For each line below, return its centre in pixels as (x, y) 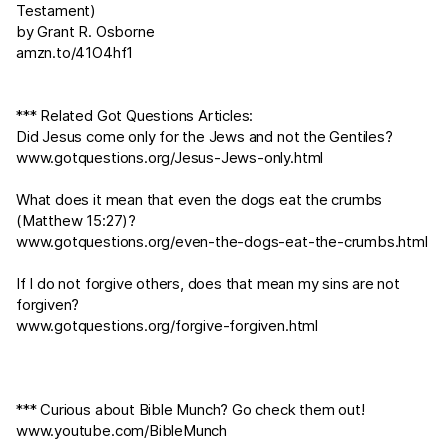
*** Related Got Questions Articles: (135, 115)
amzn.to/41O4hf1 (75, 52)
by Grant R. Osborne (85, 31)
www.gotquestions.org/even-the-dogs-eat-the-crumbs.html (222, 241)
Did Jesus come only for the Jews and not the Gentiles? (204, 136)
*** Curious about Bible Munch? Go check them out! (190, 409)
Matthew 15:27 (72, 220)
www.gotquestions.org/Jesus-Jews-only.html (170, 157)
